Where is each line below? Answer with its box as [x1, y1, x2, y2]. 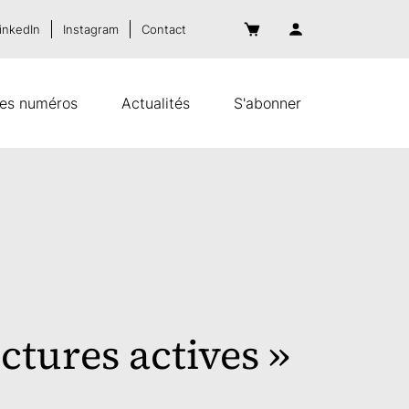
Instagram [63, 22, 119, 37]
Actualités [121, 94, 190, 112]
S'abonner [234, 94, 301, 112]
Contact [142, 22, 186, 37]
